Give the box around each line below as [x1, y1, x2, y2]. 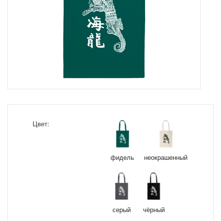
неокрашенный [144, 152, 187, 162]
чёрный [143, 205, 165, 214]
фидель [110, 152, 134, 162]
